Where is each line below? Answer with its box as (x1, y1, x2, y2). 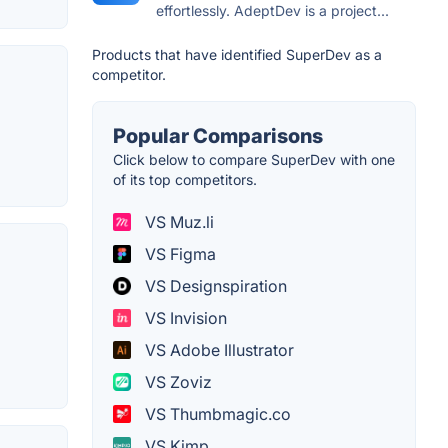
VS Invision (141, 308, 227, 329)
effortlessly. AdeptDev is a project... (156, 2, 389, 20)
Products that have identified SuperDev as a (92, 46, 382, 64)
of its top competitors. (113, 171, 257, 189)
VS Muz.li (141, 212, 214, 233)
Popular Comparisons (113, 124, 323, 149)
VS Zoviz (141, 372, 212, 393)
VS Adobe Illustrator (141, 340, 294, 361)
